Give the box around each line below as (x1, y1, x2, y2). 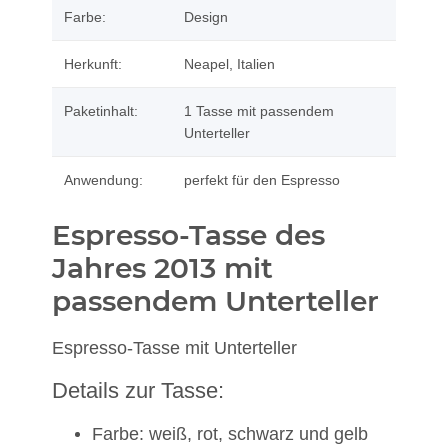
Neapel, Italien (184, 56, 275, 73)
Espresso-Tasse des (52, 218, 325, 253)
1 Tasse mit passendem (184, 103, 334, 120)
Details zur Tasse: (52, 378, 224, 404)
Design (184, 9, 228, 26)
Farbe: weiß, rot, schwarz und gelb (92, 424, 368, 445)
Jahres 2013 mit (52, 251, 273, 286)
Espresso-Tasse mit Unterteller (52, 338, 297, 359)
